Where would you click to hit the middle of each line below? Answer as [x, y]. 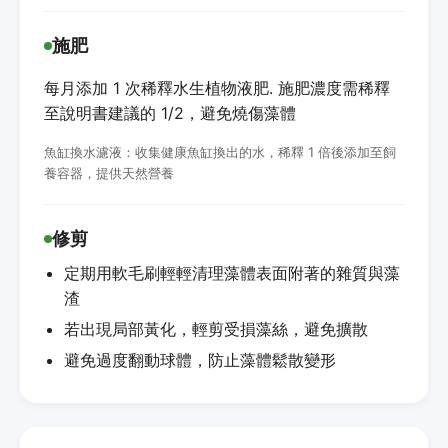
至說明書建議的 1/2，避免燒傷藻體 [170, 112]
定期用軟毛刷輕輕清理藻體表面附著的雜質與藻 [232, 272]
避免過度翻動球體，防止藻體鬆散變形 [200, 359]
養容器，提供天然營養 [109, 172]
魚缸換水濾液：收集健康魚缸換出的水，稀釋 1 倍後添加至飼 [220, 151]
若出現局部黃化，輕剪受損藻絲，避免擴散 [216, 328]
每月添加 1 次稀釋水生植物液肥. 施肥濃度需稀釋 [217, 87]
